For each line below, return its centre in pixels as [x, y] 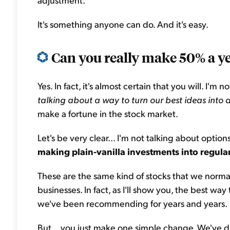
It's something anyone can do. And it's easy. [123, 24]
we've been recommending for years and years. [132, 203]
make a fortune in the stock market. [108, 113]
